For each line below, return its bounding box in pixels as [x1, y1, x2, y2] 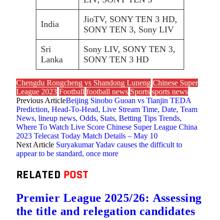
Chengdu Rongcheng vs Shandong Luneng [16, 79, 151, 87]
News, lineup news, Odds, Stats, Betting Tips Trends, [16, 114, 182, 122]
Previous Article [16, 96, 66, 105]
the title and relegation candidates [16, 204, 195, 218]
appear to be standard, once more [16, 149, 118, 158]
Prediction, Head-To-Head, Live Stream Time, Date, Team [16, 105, 197, 113]
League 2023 [16, 87, 57, 96]
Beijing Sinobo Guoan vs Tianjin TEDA [66, 96, 191, 105]
